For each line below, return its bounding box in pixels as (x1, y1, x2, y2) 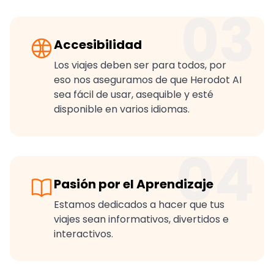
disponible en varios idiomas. (54, 102, 190, 117)
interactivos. (54, 227, 113, 242)
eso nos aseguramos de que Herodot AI (54, 73, 242, 87)
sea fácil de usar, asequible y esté (54, 87, 213, 102)
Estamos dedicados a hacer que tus (54, 198, 224, 212)
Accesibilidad (54, 36, 142, 54)
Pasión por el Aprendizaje (54, 176, 213, 193)
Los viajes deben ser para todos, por (54, 58, 226, 73)
